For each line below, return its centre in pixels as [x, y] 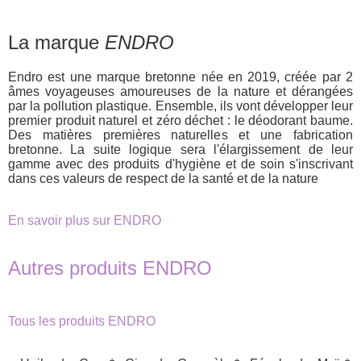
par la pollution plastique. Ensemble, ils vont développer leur [180, 106]
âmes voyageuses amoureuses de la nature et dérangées [180, 92]
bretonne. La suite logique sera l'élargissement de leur [180, 150]
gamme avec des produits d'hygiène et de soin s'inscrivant [180, 164]
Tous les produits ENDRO [82, 321]
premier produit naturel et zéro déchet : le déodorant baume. [180, 121]
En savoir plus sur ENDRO [85, 221]
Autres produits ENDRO [110, 268]
